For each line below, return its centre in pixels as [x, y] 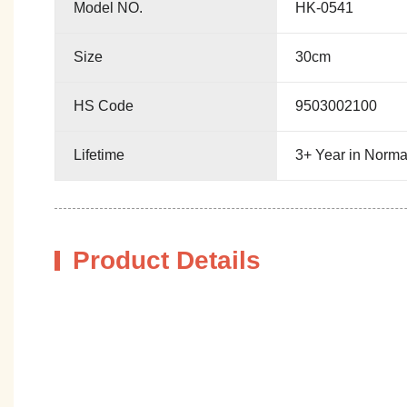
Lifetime [99, 155]
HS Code [104, 106]
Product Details [167, 260]
